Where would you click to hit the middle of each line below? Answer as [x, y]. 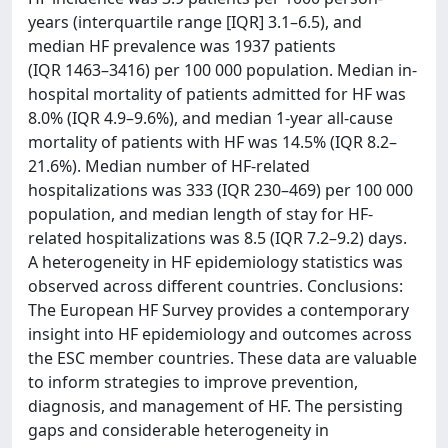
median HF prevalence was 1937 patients [182, 46]
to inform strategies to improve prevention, [193, 382]
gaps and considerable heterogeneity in [178, 430]
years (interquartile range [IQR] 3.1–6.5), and [195, 22]
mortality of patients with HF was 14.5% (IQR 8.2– [212, 142]
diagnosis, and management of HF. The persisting [215, 406]
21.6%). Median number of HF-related [169, 166]
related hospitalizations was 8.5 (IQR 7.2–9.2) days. [217, 238]
